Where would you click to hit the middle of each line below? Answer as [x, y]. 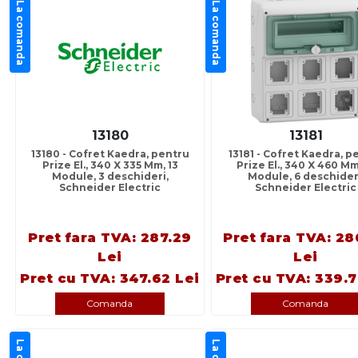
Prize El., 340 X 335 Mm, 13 [110, 165]
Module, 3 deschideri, [110, 177]
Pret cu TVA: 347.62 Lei [110, 279]
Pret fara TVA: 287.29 [110, 238]
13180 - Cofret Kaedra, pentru [110, 154]
